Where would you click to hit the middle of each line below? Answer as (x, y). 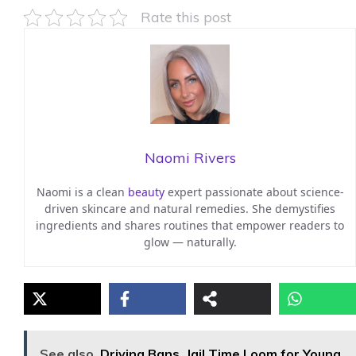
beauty (146, 192)
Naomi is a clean (82, 192)
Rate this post (186, 17)
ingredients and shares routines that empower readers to (190, 226)
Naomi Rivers (190, 158)
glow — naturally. (190, 242)
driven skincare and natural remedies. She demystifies (190, 209)
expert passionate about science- (254, 192)
